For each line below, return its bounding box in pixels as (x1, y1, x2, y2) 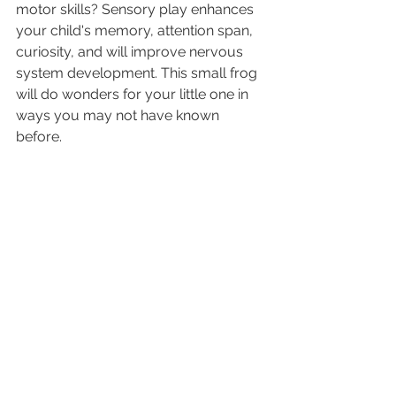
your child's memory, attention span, (16, 21, 256, 39)
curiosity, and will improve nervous (16, 42, 247, 60)
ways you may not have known (16, 106, 223, 124)
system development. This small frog (16, 64, 261, 81)
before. (16, 127, 62, 145)
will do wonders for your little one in (16, 85, 252, 103)
